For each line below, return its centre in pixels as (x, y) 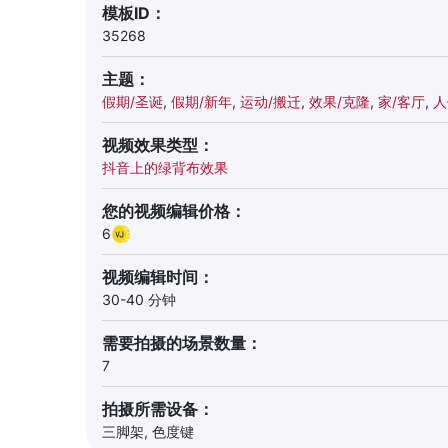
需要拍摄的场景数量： (182, 343)
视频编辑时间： (158, 277)
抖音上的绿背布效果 (165, 167)
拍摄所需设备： (158, 409)
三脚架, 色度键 (148, 431)
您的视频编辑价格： (174, 211)
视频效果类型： (158, 145)
